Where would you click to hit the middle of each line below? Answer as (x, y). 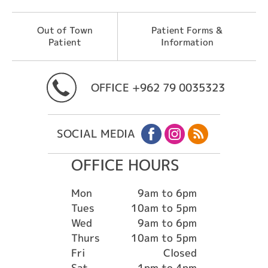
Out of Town (65, 30)
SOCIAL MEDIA (96, 134)
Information (187, 42)
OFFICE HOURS (125, 165)
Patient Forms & (187, 30)
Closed (180, 252)
